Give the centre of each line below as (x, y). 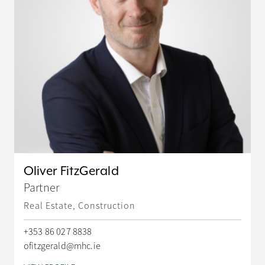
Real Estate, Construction (80, 206)
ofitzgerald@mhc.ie (62, 246)
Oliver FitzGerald (71, 171)
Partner (42, 188)
